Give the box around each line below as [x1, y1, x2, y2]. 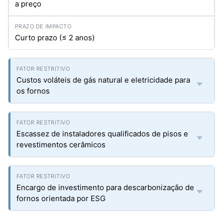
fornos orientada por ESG [16, 194, 106, 203]
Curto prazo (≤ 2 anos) [15, 33, 95, 42]
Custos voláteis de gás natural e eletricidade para [16, 75, 190, 85]
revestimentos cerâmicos [16, 140, 106, 149]
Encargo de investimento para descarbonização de [16, 183, 194, 192]
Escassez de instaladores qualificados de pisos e [16, 129, 188, 138]
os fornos [16, 86, 50, 96]
